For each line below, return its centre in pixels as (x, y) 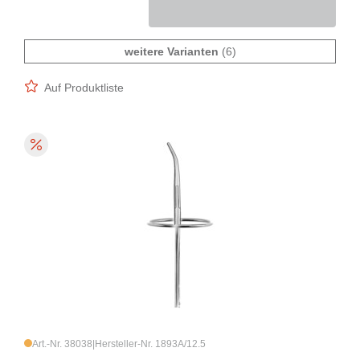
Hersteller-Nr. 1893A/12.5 (150, 344)
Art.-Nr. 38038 (62, 344)
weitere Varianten (171, 52)
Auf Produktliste (84, 88)
